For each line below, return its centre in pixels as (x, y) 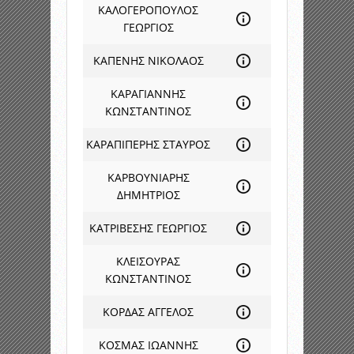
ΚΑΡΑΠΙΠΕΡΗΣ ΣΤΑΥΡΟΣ (148, 144)
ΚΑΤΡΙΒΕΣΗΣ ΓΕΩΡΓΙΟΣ (148, 228)
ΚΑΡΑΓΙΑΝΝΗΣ (148, 94)
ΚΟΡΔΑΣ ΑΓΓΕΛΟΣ (148, 312)
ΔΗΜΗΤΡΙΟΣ (148, 195)
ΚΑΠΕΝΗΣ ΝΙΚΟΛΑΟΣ (148, 60)
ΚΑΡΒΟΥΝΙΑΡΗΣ (148, 177)
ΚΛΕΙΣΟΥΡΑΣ (148, 261)
